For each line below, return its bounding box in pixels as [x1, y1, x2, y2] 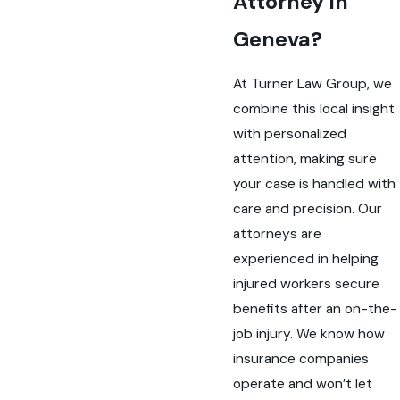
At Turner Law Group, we [233, 75, 393, 94]
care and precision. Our [233, 200, 383, 219]
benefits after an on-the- [233, 300, 398, 319]
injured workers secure [233, 275, 380, 294]
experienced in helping [233, 250, 379, 269]
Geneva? [233, 25, 323, 53]
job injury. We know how [233, 325, 386, 344]
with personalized [233, 125, 347, 144]
